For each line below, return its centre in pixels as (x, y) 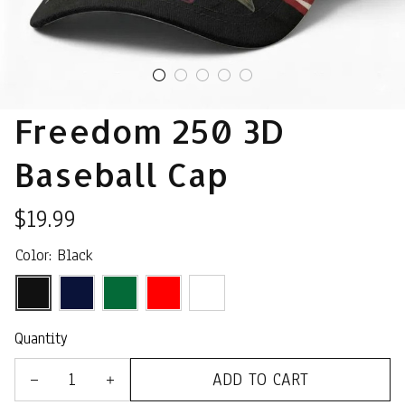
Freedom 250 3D (150, 131)
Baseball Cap (121, 174)
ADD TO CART (260, 380)
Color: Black (54, 255)
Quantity (41, 339)
